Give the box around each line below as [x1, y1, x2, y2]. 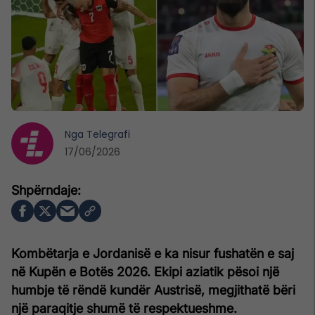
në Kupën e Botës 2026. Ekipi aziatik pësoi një [11, 264, 279, 279]
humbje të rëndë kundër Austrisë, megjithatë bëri [11, 282, 295, 297]
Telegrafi [86, 127, 130, 141]
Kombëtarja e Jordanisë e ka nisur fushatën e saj [11, 245, 294, 261]
